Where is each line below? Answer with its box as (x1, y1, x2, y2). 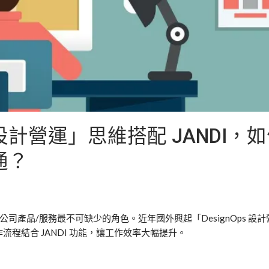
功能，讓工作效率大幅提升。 (69, 226, 186, 238)
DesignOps (201, 212, 248, 223)
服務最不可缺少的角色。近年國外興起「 (39, 212, 201, 223)
